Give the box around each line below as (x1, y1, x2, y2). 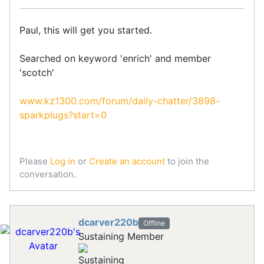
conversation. (19, 169, 76, 180)
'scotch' (19, 67, 54, 79)
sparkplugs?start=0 (19, 109, 107, 121)
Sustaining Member (78, 230, 164, 243)
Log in (50, 156, 75, 167)
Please (19, 156, 50, 167)
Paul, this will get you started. (19, 24, 152, 37)
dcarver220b (78, 216, 138, 229)
